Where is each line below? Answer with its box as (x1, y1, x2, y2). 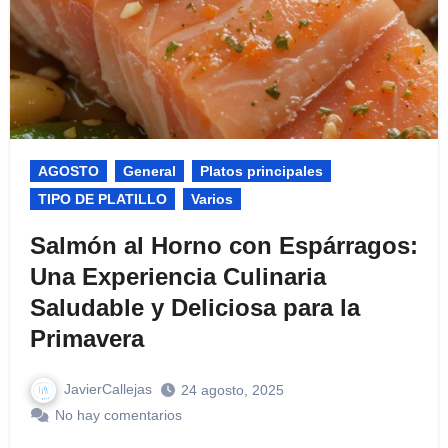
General (122, 163, 176, 180)
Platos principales (199, 163, 323, 180)
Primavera (29, 325, 144, 353)
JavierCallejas (63, 381, 152, 398)
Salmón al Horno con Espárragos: (29, 232, 418, 260)
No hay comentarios (54, 407, 182, 424)
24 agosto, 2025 (180, 382, 284, 399)
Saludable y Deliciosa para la (29, 294, 360, 322)
